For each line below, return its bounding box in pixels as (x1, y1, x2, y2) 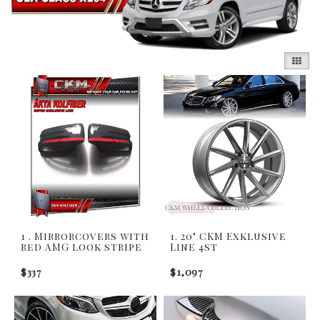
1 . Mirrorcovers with (21, 229, 149, 243)
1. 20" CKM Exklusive (170, 229, 286, 243)
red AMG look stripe (21, 239, 142, 254)
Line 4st (170, 239, 218, 254)
